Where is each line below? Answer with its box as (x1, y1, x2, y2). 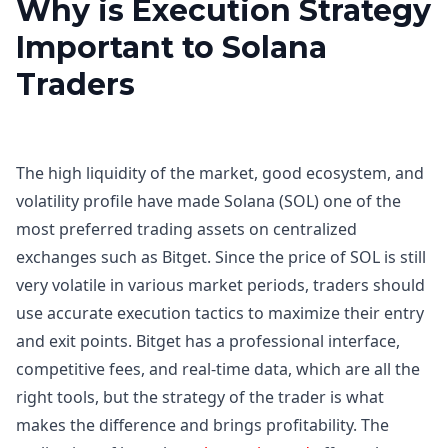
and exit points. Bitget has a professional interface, (16, 330, 400, 352)
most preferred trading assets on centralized (16, 218, 357, 240)
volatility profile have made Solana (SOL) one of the (16, 190, 401, 212)
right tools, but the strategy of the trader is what (16, 386, 384, 408)
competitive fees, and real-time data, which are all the (16, 358, 420, 380)
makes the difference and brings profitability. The (16, 414, 389, 436)
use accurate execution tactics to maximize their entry (16, 302, 424, 324)
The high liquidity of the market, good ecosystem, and (16, 162, 424, 184)
